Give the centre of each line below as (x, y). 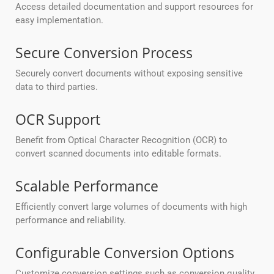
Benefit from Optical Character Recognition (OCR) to (121, 140)
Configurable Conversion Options (125, 253)
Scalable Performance (87, 186)
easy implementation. (59, 20)
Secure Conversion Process (104, 53)
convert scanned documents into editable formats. (118, 154)
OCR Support (58, 120)
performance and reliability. (71, 220)
